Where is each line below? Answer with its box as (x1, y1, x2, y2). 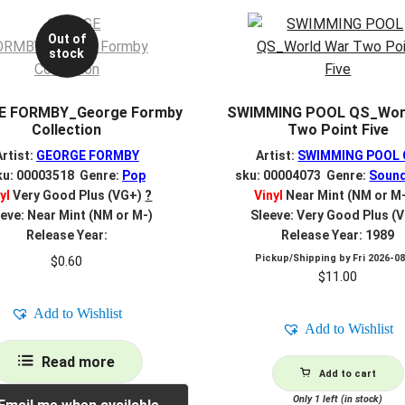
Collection (32, 120, 102, 138)
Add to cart (318, 368, 376, 381)
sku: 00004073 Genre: (235, 168, 370, 184)
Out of (47, 32, 86, 47)
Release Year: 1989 (281, 228, 395, 243)
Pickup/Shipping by (255, 252, 353, 265)
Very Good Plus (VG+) (10, 188, 143, 203)
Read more (42, 353, 116, 372)
